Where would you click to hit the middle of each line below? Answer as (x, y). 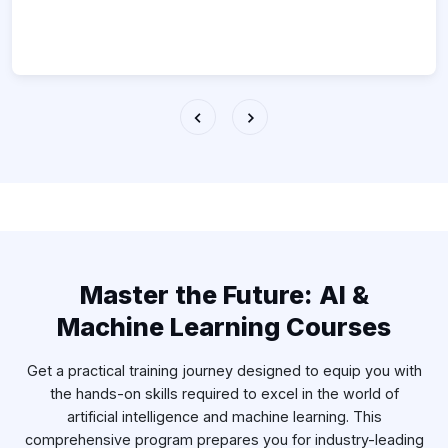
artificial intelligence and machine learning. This (224, 417)
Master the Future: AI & (224, 295)
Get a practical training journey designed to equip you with (224, 371)
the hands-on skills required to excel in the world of (224, 394)
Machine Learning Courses (224, 327)
